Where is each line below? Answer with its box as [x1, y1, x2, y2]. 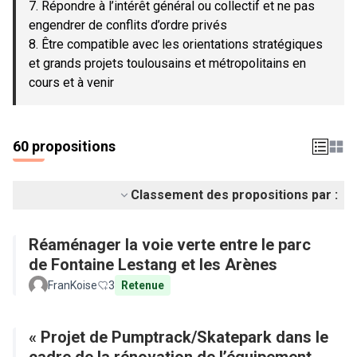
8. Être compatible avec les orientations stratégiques [29, 37, 323, 52]
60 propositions [13, 138, 116, 155]
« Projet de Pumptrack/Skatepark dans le [29, 328, 328, 347]
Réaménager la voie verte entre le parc [29, 235, 311, 254]
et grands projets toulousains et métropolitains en [29, 56, 306, 71]
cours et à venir [29, 75, 114, 90]
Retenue [121, 279, 164, 292]
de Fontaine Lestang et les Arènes [29, 255, 277, 274]
